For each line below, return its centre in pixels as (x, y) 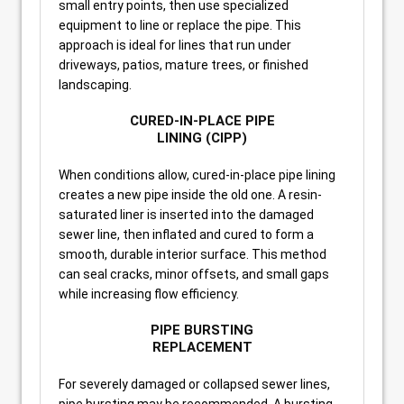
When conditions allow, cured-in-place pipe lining (197, 175)
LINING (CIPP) (202, 138)
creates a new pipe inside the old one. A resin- (190, 195)
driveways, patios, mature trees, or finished (184, 65)
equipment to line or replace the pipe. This (180, 25)
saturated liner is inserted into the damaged (186, 215)
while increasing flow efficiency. (149, 294)
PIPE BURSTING (202, 330)
